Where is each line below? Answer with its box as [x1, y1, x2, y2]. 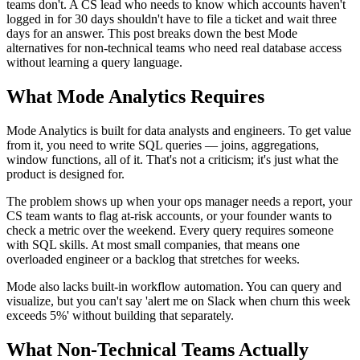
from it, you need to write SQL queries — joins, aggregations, [6, 137, 319, 152]
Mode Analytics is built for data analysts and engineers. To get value [6, 123, 351, 137]
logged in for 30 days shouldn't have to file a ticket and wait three [6, 11, 337, 26]
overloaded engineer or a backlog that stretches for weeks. [6, 252, 300, 266]
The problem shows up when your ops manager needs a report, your [6, 194, 352, 208]
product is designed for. [6, 166, 125, 181]
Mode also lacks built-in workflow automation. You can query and [6, 279, 342, 293]
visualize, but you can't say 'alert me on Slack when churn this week [6, 293, 350, 308]
